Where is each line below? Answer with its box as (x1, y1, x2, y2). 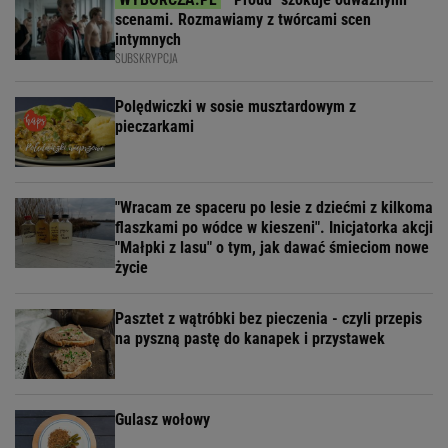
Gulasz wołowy (115, 410, 210, 430)
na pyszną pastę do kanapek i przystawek (115, 329, 385, 349)
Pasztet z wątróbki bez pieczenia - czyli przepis (115, 309, 422, 329)
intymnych (115, 30, 181, 50)
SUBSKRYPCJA (115, 49, 178, 67)
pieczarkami (115, 117, 194, 137)
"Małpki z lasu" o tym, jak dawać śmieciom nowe (115, 238, 429, 258)
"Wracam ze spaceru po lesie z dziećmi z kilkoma (115, 198, 433, 218)
